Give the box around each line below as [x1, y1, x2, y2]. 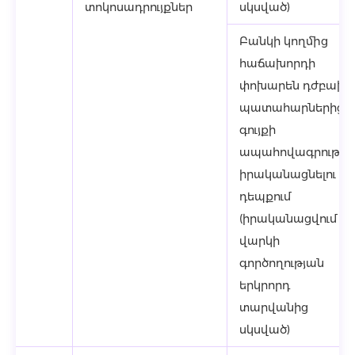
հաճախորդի [239, 56, 315, 71]
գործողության [239, 256, 324, 270]
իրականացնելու [239, 167, 336, 181]
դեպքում [239, 189, 291, 204]
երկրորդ [239, 278, 290, 292]
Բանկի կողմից [239, 34, 328, 48]
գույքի [239, 123, 276, 137]
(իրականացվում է [239, 212, 346, 226]
